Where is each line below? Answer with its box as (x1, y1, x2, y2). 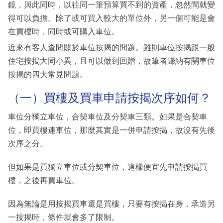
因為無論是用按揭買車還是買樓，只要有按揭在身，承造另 (8, 199, 215, 208)
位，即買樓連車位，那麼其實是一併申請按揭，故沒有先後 (8, 125, 215, 134)
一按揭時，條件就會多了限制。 (8, 213, 119, 222)
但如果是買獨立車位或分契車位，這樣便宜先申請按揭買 (8, 162, 207, 171)
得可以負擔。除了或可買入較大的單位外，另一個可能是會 (8, 14, 215, 23)
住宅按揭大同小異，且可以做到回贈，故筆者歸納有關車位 (8, 57, 215, 66)
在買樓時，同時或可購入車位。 (8, 27, 119, 36)
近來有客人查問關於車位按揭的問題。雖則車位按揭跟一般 (8, 43, 215, 52)
